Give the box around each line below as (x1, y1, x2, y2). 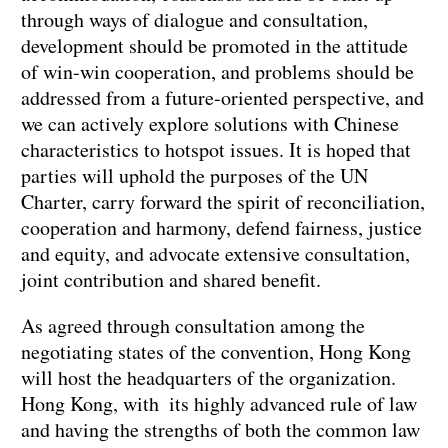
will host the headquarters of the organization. (21, 363, 396, 391)
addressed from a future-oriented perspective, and (21, 83, 424, 111)
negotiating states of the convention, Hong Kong (21, 337, 411, 365)
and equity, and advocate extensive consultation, (21, 239, 410, 267)
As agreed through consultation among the (21, 311, 365, 339)
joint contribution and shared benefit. (21, 265, 321, 293)
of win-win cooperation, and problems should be (21, 57, 414, 85)
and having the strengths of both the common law (21, 415, 420, 443)
